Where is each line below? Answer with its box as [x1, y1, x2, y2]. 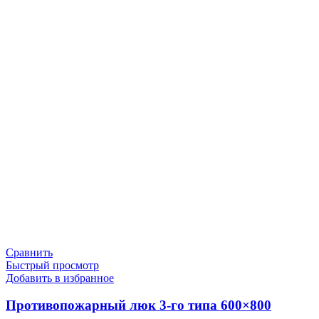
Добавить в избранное [6, 271, 114, 284]
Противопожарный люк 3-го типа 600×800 [6, 298, 271, 313]
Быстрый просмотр [6, 258, 99, 271]
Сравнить [6, 246, 53, 258]
